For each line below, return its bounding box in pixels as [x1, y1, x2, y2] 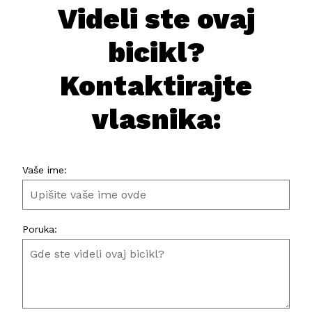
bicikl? [107, 36, 205, 70]
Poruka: [22, 224, 58, 235]
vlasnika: [91, 103, 221, 136]
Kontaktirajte [60, 70, 252, 103]
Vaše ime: [22, 164, 68, 176]
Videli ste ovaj [57, 3, 255, 36]
